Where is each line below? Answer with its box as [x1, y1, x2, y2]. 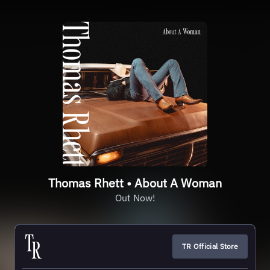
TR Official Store [181, 242, 238, 251]
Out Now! [115, 192, 155, 204]
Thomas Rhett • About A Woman [48, 175, 222, 191]
